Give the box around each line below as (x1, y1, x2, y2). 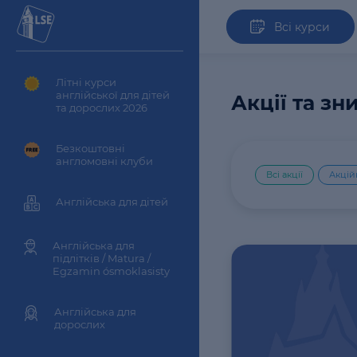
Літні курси (56, 76, 116, 88)
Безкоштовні (56, 142, 125, 155)
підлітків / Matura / (53, 252, 151, 265)
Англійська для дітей (56, 195, 168, 208)
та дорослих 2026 (56, 101, 147, 114)
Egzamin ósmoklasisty (53, 265, 170, 277)
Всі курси (274, 19, 331, 34)
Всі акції (266, 169, 303, 180)
